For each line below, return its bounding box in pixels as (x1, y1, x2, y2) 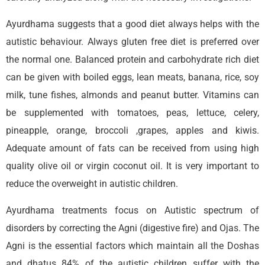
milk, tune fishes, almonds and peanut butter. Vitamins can (6, 89, 259, 101)
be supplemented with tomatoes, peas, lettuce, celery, (6, 106, 259, 118)
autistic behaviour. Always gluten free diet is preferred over (6, 35, 259, 47)
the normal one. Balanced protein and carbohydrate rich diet (6, 53, 259, 65)
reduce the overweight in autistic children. (6, 177, 178, 189)
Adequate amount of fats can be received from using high (6, 142, 259, 154)
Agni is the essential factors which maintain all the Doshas (6, 240, 259, 251)
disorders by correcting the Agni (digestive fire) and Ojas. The (6, 222, 259, 234)
